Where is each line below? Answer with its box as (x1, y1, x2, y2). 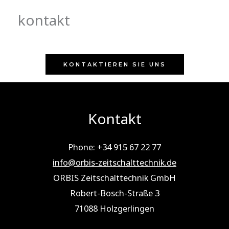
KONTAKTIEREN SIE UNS (63, 61, 166, 68)
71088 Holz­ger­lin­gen (75, 202, 154, 214)
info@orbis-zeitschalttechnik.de (53, 156, 176, 168)
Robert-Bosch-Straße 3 (70, 187, 159, 199)
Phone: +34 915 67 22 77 (68, 141, 161, 153)
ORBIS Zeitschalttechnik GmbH (53, 171, 176, 184)
